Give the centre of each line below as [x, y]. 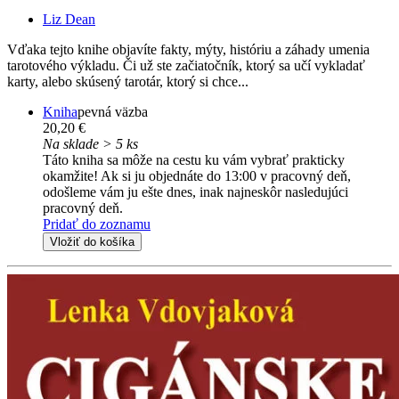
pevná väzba [113, 112]
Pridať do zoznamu [97, 224]
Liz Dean [69, 20]
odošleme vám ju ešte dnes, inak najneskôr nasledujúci [195, 192]
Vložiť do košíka [92, 242]
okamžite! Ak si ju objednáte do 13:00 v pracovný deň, [197, 176]
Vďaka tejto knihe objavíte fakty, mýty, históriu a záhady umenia [188, 50]
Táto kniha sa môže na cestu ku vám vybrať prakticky [194, 160]
